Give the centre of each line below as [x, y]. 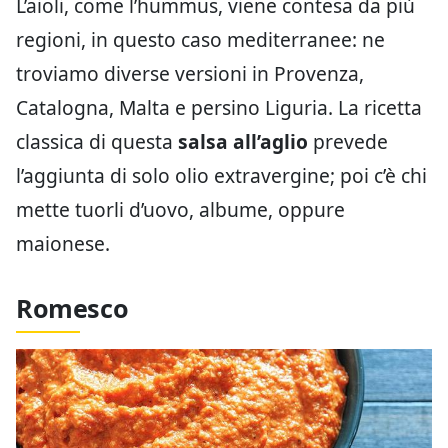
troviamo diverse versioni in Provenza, [190, 73]
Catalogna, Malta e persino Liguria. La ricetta [219, 107]
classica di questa [97, 141]
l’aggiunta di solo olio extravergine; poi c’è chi [221, 175]
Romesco [72, 307]
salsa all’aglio [243, 141]
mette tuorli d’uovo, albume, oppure [180, 209]
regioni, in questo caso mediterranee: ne [200, 39]
